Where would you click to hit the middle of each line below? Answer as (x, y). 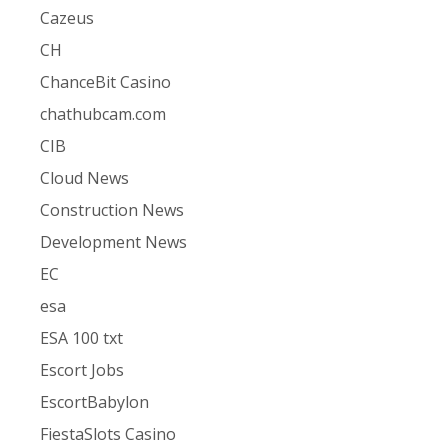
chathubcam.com (103, 114)
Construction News (112, 210)
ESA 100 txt (82, 338)
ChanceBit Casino (106, 82)
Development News (114, 242)
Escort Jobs (82, 370)
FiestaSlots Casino (108, 434)
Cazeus (67, 18)
